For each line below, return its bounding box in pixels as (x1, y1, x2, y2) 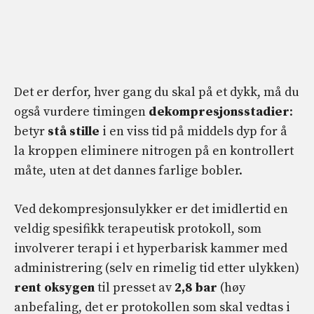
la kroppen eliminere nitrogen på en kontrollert (14, 143, 294, 160)
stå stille (48, 123, 100, 140)
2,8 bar (175, 280, 217, 296)
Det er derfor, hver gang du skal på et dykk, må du (14, 84, 299, 101)
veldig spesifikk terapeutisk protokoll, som (14, 221, 261, 238)
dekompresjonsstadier (149, 104, 289, 121)
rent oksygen (14, 280, 95, 296)
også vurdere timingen (14, 104, 149, 121)
